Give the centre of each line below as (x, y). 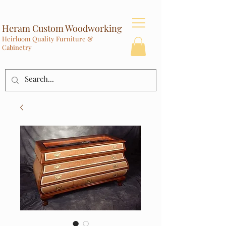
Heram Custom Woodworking (62, 28)
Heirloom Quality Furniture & (47, 39)
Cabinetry (17, 47)
